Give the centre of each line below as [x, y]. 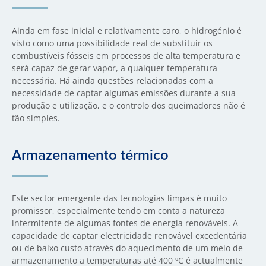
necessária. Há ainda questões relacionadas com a [113, 80]
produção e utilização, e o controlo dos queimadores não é [129, 105]
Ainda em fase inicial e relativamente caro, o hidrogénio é [127, 31]
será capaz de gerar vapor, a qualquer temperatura [115, 68]
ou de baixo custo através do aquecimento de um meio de [127, 248]
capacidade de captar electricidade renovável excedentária [129, 235]
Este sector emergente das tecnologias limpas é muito [119, 198]
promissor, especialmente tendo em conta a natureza [118, 210]
